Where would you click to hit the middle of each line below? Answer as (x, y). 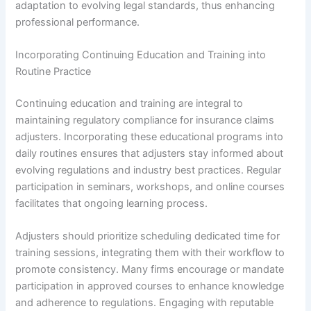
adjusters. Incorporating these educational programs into (150, 137)
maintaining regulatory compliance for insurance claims (145, 120)
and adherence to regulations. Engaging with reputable (145, 303)
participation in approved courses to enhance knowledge (150, 286)
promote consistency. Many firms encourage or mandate (150, 270)
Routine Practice (53, 72)
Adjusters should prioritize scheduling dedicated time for (148, 236)
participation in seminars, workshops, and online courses (150, 187)
